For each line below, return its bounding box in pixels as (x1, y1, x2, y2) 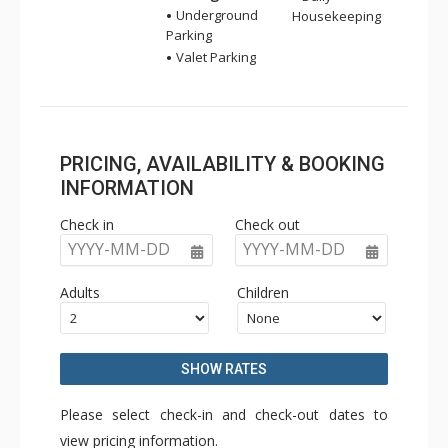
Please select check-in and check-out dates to (60, 405, 388, 424)
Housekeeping (292, 7, 381, 25)
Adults (60, 283, 100, 302)
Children (237, 283, 290, 302)
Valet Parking (173, 48, 256, 66)
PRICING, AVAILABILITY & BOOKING (60, 152, 385, 176)
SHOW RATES (181, 361, 267, 377)
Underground (173, 6, 258, 24)
